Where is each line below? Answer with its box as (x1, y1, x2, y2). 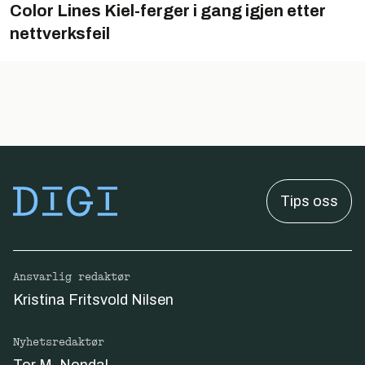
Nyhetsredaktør (13, 336, 104, 349)
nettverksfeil (10, 24, 110, 42)
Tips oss (280, 193, 338, 209)
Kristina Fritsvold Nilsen (13, 292, 174, 308)
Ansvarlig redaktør (13, 270, 130, 284)
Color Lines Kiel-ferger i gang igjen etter (10, 2, 326, 20)
